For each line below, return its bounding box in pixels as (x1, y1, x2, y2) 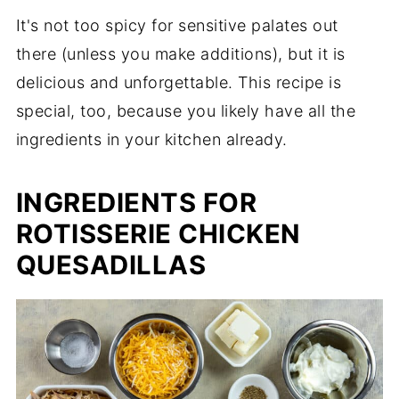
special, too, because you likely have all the (15, 101, 356, 120)
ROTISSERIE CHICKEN (15, 217, 301, 249)
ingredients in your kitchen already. (15, 129, 288, 149)
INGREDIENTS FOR (15, 186, 257, 218)
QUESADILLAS (15, 248, 207, 281)
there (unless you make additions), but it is (15, 44, 346, 63)
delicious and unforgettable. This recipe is (15, 72, 342, 92)
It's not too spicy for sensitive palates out (15, 15, 338, 35)
